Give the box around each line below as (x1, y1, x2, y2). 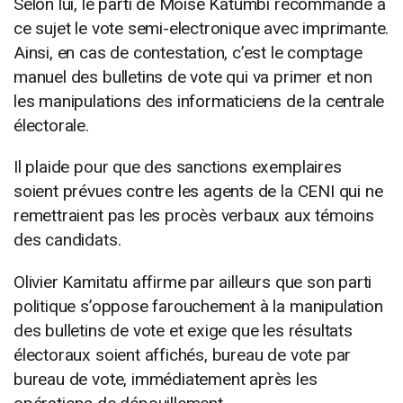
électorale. (13, 115, 89, 137)
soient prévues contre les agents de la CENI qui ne (13, 181, 383, 202)
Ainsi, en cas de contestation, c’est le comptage (13, 42, 363, 64)
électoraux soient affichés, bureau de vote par (13, 344, 352, 365)
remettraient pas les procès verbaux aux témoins (13, 205, 374, 227)
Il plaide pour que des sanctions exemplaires (13, 157, 342, 178)
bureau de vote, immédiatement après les (13, 368, 318, 390)
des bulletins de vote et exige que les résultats (13, 319, 353, 341)
